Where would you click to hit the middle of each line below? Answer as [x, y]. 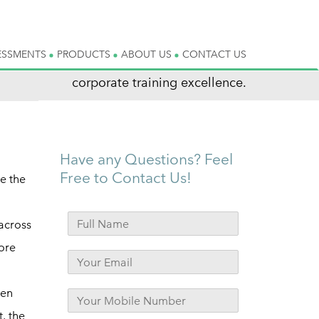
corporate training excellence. [159, 82]
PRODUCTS [85, 54]
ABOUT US [148, 54]
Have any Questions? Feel [146, 159]
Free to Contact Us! [125, 178]
